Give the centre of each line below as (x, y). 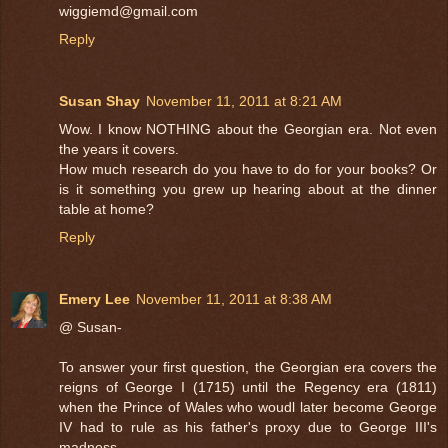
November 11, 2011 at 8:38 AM (234, 298)
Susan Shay (99, 100)
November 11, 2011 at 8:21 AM (244, 100)
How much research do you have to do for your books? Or (248, 168)
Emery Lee (94, 298)
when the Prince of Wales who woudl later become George (248, 406)
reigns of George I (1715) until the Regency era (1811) (248, 386)
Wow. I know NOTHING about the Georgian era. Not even (248, 128)
